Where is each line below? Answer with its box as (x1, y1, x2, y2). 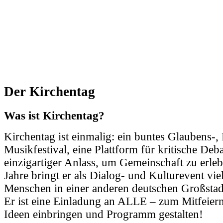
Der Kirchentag (4, 84, 95, 99)
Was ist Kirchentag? (4, 109, 105, 122)
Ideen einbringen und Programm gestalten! (4, 208, 206, 221)
